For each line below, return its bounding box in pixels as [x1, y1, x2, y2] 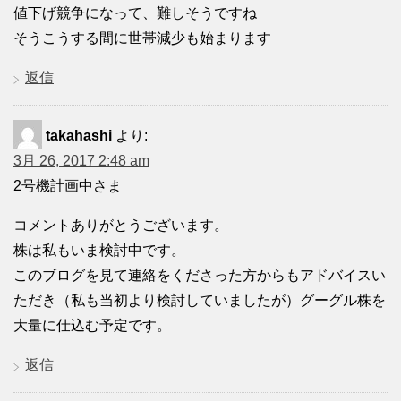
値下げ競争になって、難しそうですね [13, 4, 257, 21]
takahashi [46, 127, 112, 143]
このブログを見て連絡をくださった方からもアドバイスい [13, 267, 386, 283]
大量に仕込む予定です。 [13, 317, 171, 333]
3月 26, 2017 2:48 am [13, 152, 149, 168]
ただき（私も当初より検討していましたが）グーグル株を [13, 292, 386, 308]
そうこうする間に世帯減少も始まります [13, 30, 271, 46]
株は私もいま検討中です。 [13, 242, 185, 258]
